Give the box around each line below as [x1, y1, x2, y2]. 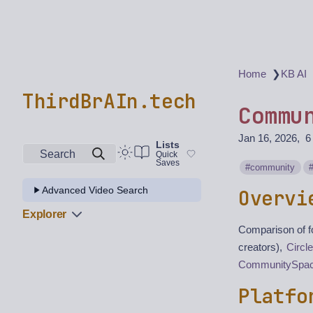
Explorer [22, 208, 67, 220]
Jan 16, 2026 [238, 132, 297, 144]
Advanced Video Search [42, 184, 148, 196]
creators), [238, 241, 285, 253]
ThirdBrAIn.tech [22, 88, 196, 114]
